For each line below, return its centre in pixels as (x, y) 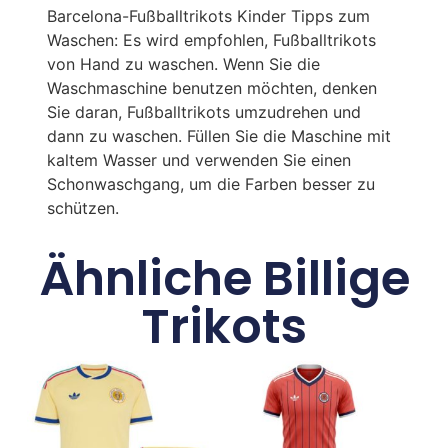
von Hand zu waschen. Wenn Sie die (183, 64)
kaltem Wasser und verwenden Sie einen (198, 160)
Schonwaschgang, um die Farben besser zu (210, 184)
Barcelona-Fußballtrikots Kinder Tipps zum (208, 16)
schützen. (82, 208)
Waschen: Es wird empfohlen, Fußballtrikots (211, 40)
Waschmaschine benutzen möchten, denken (211, 88)
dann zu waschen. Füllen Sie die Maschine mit (218, 136)
